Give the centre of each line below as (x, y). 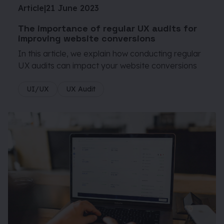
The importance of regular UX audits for (107, 28)
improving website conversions (87, 38)
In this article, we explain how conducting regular (109, 53)
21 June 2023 (72, 8)
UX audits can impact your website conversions (107, 65)
